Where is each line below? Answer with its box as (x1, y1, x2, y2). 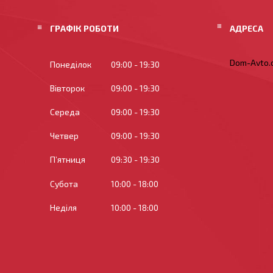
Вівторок (50, 83, 85, 94)
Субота (50, 178, 78, 189)
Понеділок (50, 59, 91, 70)
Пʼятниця (50, 154, 85, 165)
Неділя (50, 202, 77, 213)
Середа (50, 107, 80, 118)
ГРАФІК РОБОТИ (50, 23, 119, 34)
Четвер (50, 130, 79, 141)
